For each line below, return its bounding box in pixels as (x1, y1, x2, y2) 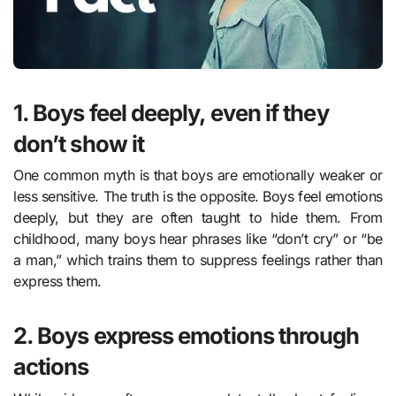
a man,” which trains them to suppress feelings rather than (13, 251, 383, 270)
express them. (13, 272, 102, 291)
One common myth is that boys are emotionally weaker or (13, 166, 383, 185)
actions (13, 353, 89, 381)
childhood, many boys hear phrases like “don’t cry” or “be (13, 230, 383, 248)
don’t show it (13, 129, 145, 157)
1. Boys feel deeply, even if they (13, 98, 329, 126)
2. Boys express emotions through (13, 322, 360, 350)
